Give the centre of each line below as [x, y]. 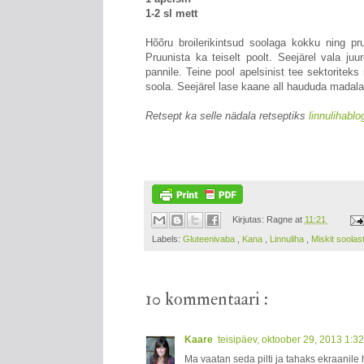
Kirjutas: [249, 220]
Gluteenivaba [210, 239]
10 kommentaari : [207, 299]
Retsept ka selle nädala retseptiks [227, 116]
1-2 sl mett [171, 14]
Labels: [167, 239]
